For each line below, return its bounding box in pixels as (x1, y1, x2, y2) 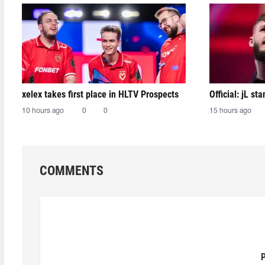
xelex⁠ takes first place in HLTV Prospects (22, 89, 179, 100)
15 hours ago (209, 108, 251, 114)
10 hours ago (22, 108, 64, 114)
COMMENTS (40, 163, 104, 178)
